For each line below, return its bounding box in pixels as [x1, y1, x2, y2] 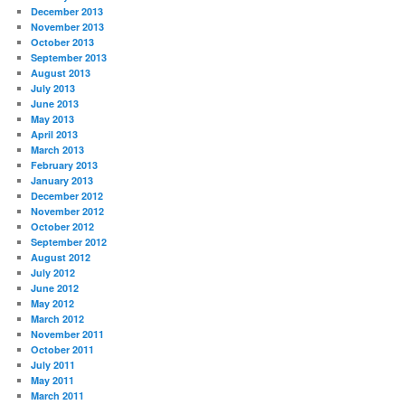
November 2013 [31, 19, 105, 33]
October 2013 [31, 34, 95, 49]
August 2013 [31, 65, 91, 80]
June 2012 [31, 280, 80, 295]
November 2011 [31, 326, 105, 341]
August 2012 [31, 250, 91, 264]
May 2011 [31, 372, 75, 387]
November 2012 [31, 203, 105, 218]
